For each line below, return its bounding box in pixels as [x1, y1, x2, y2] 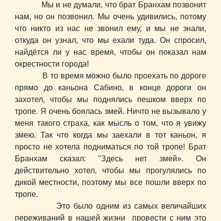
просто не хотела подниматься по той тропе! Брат [15, 143, 206, 151]
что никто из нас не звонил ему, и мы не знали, [15, 24, 206, 33]
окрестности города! [15, 60, 89, 69]
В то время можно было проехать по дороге [15, 72, 206, 80]
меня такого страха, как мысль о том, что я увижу [15, 119, 206, 128]
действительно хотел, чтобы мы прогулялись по [15, 166, 206, 175]
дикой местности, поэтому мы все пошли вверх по [15, 178, 206, 187]
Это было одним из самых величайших [15, 202, 206, 211]
